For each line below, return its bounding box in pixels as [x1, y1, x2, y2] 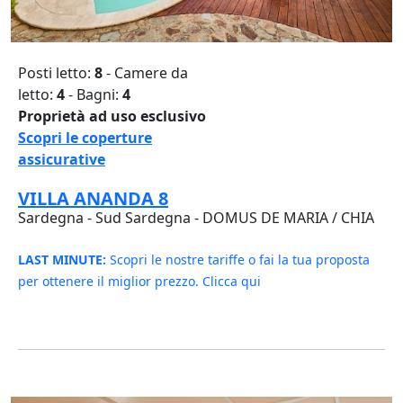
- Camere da [106, 63, 188, 84]
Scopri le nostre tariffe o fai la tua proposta [106, 251, 370, 269]
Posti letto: [18, 63, 94, 84]
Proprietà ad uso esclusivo [18, 106, 206, 127]
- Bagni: [65, 85, 122, 105]
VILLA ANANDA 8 [18, 186, 168, 211]
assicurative [18, 149, 105, 170]
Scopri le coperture [18, 128, 152, 148]
